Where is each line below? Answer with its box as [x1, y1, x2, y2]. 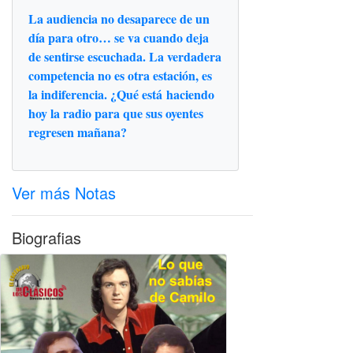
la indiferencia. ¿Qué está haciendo [28, 84, 214, 103]
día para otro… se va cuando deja [28, 28, 209, 46]
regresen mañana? [28, 122, 127, 141]
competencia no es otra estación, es [28, 65, 212, 84]
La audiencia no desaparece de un [28, 9, 210, 28]
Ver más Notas [12, 180, 116, 204]
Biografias [12, 225, 81, 249]
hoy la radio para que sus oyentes [28, 103, 203, 122]
